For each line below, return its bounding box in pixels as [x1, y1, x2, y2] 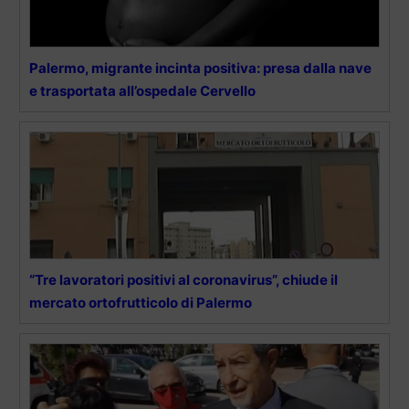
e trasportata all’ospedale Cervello [29, 81, 256, 100]
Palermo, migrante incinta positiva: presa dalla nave [29, 58, 372, 77]
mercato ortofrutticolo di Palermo [29, 293, 252, 311]
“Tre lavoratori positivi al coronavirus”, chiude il [29, 270, 338, 288]
